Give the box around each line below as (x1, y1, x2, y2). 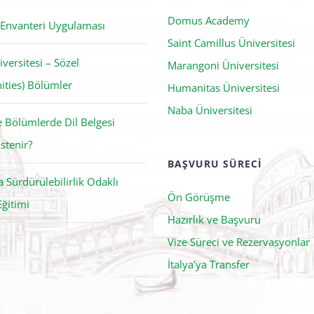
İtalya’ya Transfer (167, 257, 250, 271)
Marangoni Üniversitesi (167, 57, 279, 72)
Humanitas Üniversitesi (167, 80, 280, 95)
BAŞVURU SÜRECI (167, 156, 262, 170)
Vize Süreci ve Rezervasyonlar (167, 234, 310, 249)
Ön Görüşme (167, 189, 230, 204)
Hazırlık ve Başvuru (167, 212, 261, 226)
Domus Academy (167, 13, 250, 27)
